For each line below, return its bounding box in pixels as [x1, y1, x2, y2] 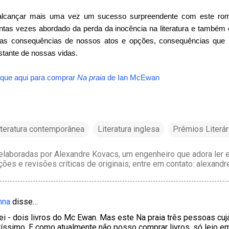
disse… [12, 196, 38, 207]
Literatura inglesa [98, 124, 159, 134]
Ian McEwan [118, 73, 159, 82]
